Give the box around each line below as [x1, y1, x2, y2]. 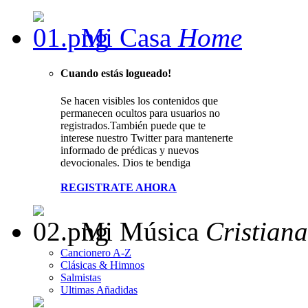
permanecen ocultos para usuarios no [60, 107, 220, 119]
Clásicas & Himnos [60, 258, 144, 271]
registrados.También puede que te [60, 119, 206, 131]
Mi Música [74, 216, 206, 246]
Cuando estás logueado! [60, 67, 171, 80]
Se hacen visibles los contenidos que [60, 94, 218, 107]
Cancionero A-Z [60, 246, 131, 258]
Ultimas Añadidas [60, 283, 137, 296]
